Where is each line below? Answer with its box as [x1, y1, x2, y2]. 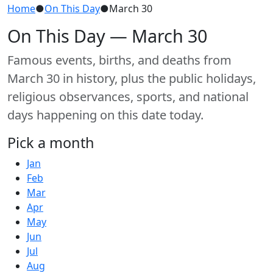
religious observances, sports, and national [7, 88, 249, 105]
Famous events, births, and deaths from [7, 51, 232, 68]
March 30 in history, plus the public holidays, [7, 69, 256, 87]
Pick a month [7, 132, 94, 152]
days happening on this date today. [7, 106, 204, 123]
